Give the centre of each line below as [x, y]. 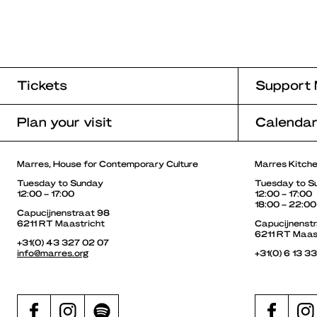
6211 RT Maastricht [61, 223]
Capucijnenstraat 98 [63, 212]
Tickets [42, 84]
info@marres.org [53, 252]
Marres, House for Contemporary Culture [108, 163]
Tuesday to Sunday [60, 182]
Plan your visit [64, 121]
